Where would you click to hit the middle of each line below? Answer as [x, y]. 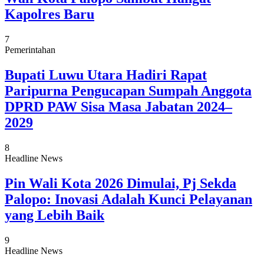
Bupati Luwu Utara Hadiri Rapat [106, 75]
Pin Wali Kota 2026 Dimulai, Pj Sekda [121, 183]
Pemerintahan [30, 50]
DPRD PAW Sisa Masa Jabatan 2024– [118, 107]
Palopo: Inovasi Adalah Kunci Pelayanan [128, 199]
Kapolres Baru [49, 14]
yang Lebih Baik [55, 215]
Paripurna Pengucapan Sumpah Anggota [128, 91]
